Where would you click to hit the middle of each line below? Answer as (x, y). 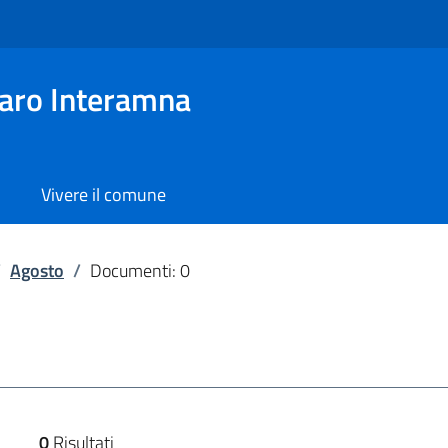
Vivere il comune (103, 194)
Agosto (37, 270)
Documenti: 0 (140, 270)
